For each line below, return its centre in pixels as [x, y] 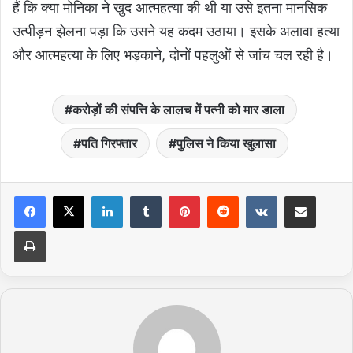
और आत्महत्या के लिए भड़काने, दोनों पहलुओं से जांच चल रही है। [173, 55]
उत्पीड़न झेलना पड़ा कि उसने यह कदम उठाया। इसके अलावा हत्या [176, 32]
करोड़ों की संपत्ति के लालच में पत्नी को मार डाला [178, 110]
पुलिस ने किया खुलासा [226, 144]
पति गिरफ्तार [109, 144]
